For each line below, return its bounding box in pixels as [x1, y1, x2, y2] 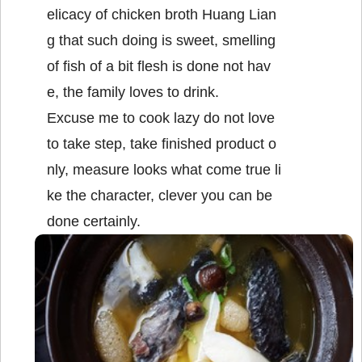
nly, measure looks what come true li [47, 162, 281, 179]
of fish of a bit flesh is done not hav [47, 58, 271, 75]
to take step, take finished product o [47, 136, 276, 153]
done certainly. [47, 213, 141, 230]
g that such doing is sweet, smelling [47, 32, 276, 49]
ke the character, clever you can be [47, 187, 272, 204]
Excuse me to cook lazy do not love [47, 110, 275, 127]
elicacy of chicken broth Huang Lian [47, 6, 276, 23]
